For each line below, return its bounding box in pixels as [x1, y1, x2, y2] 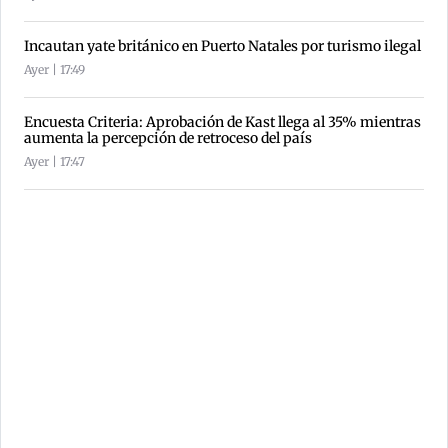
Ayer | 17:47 [24, 153, 85, 169]
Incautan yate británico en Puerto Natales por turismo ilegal [24, 36, 421, 55]
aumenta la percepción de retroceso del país [24, 128, 312, 147]
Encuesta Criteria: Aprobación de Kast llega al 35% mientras [24, 112, 421, 131]
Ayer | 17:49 [24, 61, 85, 77]
